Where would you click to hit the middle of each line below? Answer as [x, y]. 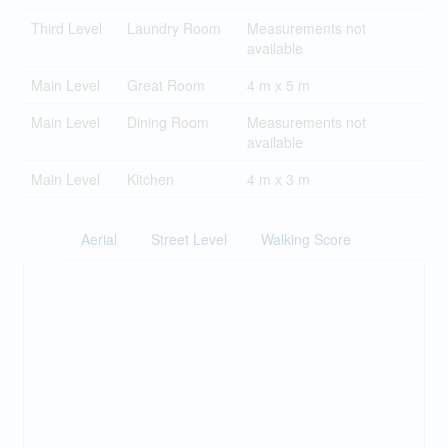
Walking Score [305, 239]
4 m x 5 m [278, 85]
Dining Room [167, 122]
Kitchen [150, 179]
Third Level [66, 28]
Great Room [165, 85]
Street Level [188, 239]
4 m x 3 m [278, 179]
